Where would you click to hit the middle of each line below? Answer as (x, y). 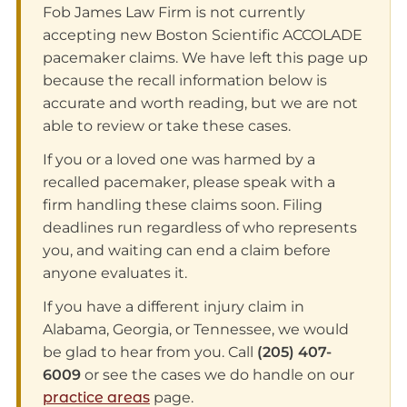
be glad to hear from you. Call (149, 352)
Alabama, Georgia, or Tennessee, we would (195, 330)
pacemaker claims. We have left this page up (205, 58)
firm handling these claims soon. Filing (182, 205)
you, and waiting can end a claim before (186, 251)
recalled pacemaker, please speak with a (189, 183)
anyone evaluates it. (114, 273)
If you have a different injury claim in (173, 307)
